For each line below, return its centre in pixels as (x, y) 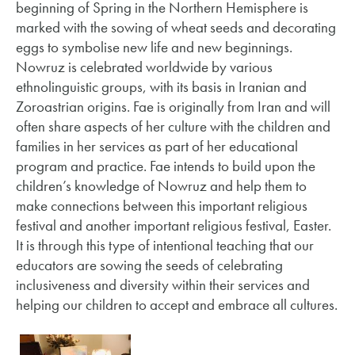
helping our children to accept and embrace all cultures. (177, 305)
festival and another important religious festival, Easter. (174, 225)
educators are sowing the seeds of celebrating (149, 265)
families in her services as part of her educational (157, 146)
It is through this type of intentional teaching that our (165, 245)
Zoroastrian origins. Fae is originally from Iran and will (173, 107)
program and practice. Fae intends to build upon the (166, 166)
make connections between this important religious (162, 206)
